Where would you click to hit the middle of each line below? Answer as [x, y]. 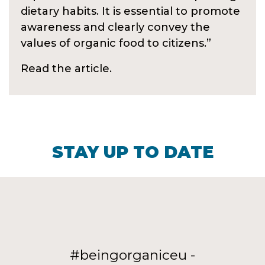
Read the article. [66, 69]
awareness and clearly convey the [115, 28]
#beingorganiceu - [132, 255]
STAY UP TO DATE [132, 152]
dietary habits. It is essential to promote [130, 12]
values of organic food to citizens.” [116, 43]
